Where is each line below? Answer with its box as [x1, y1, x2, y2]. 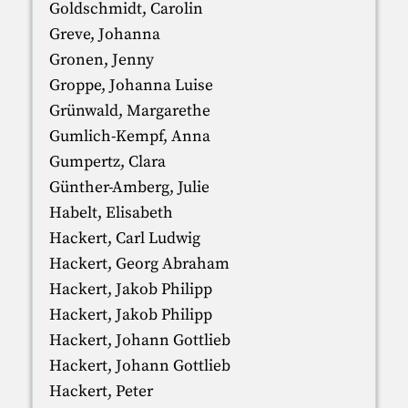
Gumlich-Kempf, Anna [48, 126, 210, 147]
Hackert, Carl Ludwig [48, 228, 200, 249]
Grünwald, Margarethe [48, 100, 210, 121]
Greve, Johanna [48, 24, 160, 45]
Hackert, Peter [48, 381, 153, 402]
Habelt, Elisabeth [48, 202, 173, 223]
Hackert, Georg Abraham [48, 253, 229, 274]
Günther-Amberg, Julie [48, 177, 209, 198]
